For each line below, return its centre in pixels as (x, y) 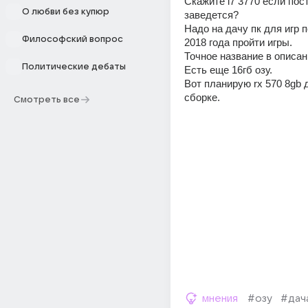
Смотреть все (47, 100)
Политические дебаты (74, 67)
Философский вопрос (73, 39)
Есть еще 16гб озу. (228, 70)
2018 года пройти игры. (238, 42)
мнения (220, 298)
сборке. (202, 97)
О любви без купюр (66, 12)
